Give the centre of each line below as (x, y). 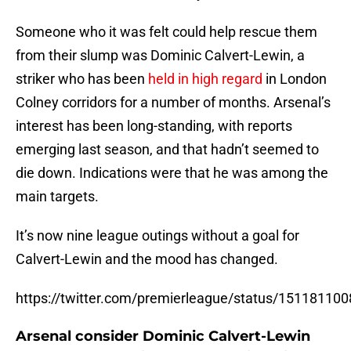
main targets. (57, 197)
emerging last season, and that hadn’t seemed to (167, 150)
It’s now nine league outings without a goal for (157, 236)
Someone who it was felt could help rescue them (166, 32)
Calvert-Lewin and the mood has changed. (147, 259)
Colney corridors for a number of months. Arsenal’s (173, 103)
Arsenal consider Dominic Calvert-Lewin (163, 337)
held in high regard (205, 79)
